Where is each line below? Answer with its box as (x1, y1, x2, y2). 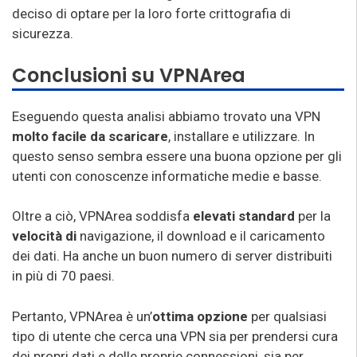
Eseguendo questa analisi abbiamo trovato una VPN (12, 108, 320, 124)
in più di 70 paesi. (12, 268, 115, 284)
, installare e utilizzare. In (168, 127, 315, 144)
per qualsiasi (248, 308, 327, 324)
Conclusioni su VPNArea (12, 61, 245, 88)
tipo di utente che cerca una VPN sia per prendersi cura (12, 328, 338, 344)
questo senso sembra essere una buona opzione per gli (12, 147, 342, 164)
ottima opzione (152, 308, 248, 324)
